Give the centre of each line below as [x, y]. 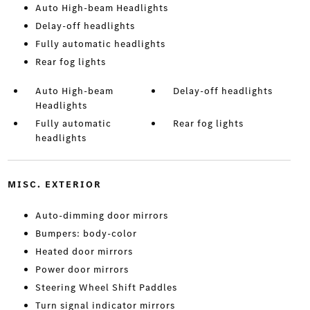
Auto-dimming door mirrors [101, 216]
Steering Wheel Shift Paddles [106, 288]
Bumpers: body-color [86, 234]
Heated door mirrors [84, 252]
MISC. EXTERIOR [54, 185]
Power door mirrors [82, 270]
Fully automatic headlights [100, 44]
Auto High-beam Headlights [101, 8]
